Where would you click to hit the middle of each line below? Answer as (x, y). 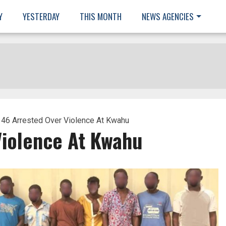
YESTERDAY (41, 16)
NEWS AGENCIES (168, 16)
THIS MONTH (101, 16)
